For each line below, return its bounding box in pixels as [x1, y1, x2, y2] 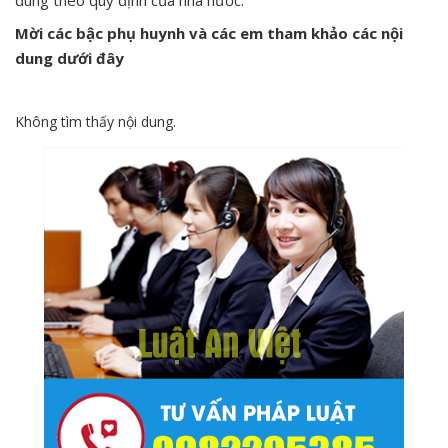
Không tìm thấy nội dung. [15, 111, 176, 131]
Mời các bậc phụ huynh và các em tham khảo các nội [15, 22, 403, 43]
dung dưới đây [15, 47, 124, 68]
